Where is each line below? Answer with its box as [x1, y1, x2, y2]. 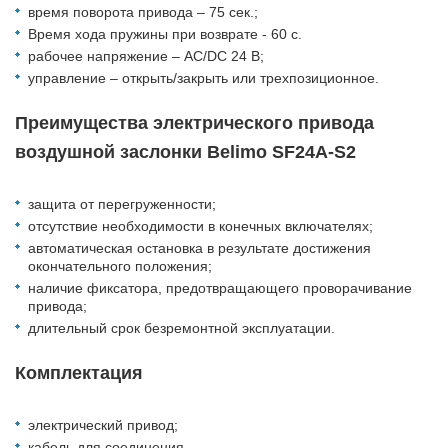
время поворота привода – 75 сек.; [28, 4, 258, 21]
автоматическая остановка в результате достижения [28, 240, 371, 257]
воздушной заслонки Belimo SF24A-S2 [15, 142, 356, 163]
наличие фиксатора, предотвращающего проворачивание [28, 280, 412, 297]
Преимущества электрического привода [15, 113, 374, 134]
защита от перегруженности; [28, 196, 216, 213]
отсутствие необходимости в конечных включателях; [28, 218, 373, 235]
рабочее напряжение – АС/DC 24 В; [28, 48, 264, 65]
